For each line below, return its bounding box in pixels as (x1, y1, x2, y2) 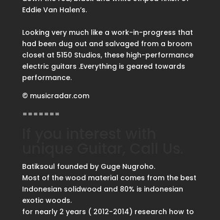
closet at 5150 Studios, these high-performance (22, 50, 193, 60)
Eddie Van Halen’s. (22, 5, 87, 15)
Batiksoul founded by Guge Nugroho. (22, 162, 155, 172)
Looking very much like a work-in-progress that (22, 27, 193, 38)
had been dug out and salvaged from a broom (22, 39, 192, 49)
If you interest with (22, 124, 156, 145)
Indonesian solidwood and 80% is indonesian (22, 184, 183, 194)
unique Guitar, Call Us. (22, 138, 183, 160)
